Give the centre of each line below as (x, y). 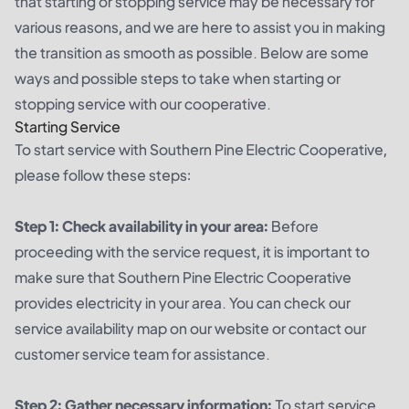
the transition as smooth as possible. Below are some (192, 52)
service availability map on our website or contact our (190, 328)
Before (294, 225)
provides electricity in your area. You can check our (183, 302)
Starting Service (68, 126)
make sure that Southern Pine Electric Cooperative (183, 277)
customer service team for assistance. (142, 353)
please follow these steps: (103, 174)
